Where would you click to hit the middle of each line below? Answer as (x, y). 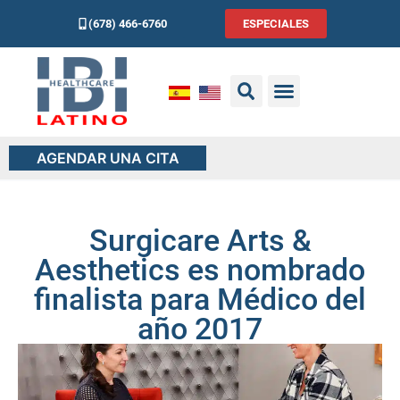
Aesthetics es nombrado (200, 270)
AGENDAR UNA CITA (108, 158)
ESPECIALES (276, 24)
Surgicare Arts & (200, 241)
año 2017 (200, 329)
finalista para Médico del (200, 300)
